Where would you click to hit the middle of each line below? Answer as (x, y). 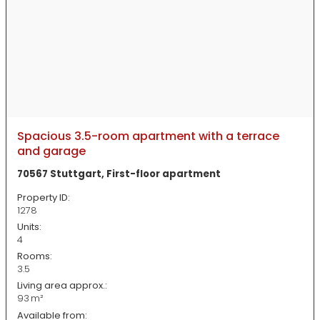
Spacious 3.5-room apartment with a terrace (148, 136)
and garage (51, 151)
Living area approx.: (62, 286)
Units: (29, 226)
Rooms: (35, 256)
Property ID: (44, 197)
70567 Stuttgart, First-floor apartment (119, 174)
